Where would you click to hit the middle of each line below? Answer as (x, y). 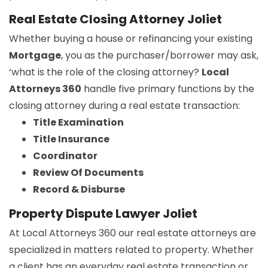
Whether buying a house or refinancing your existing (131, 39)
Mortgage (35, 56)
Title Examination (78, 123)
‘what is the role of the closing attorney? (105, 72)
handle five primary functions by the (168, 89)
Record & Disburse (79, 190)
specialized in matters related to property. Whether (131, 250)
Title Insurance (71, 139)
